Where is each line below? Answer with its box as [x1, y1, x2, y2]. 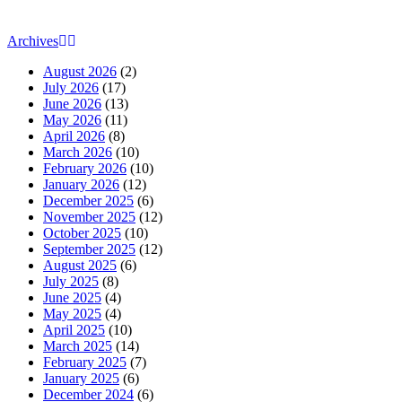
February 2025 [43, 354, 127, 370]
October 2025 [43, 224, 121, 240]
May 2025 [43, 305, 101, 321]
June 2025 [43, 289, 101, 305]
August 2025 [43, 257, 117, 273]
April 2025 [43, 321, 105, 337]
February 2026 [43, 160, 127, 176]
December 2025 [43, 192, 134, 208]
